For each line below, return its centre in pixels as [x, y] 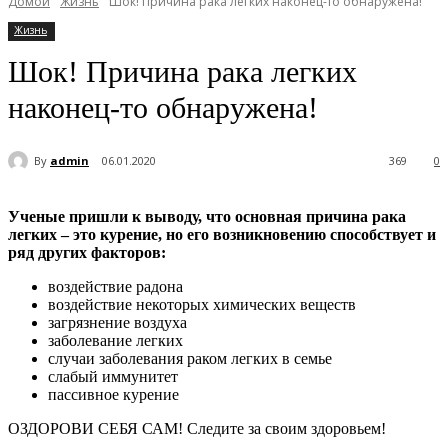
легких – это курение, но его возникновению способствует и [222, 235]
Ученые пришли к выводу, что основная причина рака [207, 217]
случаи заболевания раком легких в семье [190, 359]
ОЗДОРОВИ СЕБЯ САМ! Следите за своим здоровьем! [197, 429]
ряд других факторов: [87, 253]
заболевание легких [115, 341]
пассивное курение [113, 395]
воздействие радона [115, 287]
